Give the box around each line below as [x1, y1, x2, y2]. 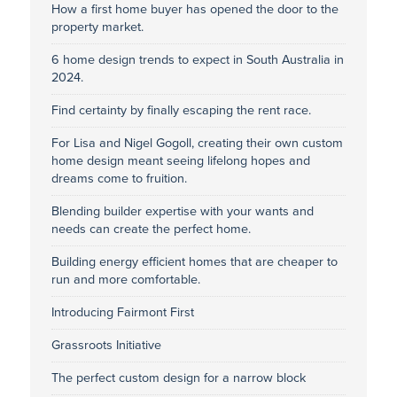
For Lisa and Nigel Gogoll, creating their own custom [51, 135, 343, 151]
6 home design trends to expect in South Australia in [51, 51, 344, 67]
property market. [51, 19, 144, 35]
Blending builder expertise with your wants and [51, 203, 314, 219]
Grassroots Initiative [51, 337, 161, 353]
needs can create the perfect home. [51, 221, 251, 237]
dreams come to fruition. [51, 170, 187, 186]
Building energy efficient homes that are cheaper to [51, 253, 338, 269]
